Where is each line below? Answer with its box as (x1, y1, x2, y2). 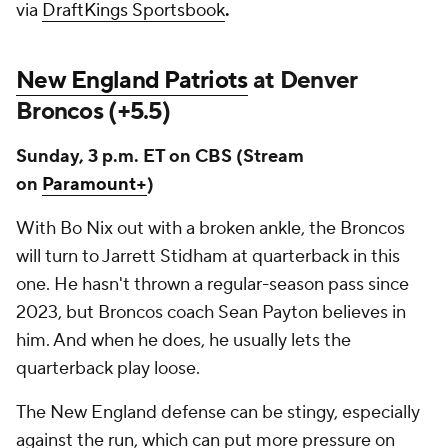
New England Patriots (16, 65, 248, 97)
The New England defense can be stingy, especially (16, 401, 420, 425)
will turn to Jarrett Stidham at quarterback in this (16, 245, 400, 269)
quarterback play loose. (16, 357, 200, 381)
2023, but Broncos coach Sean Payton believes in (16, 301, 406, 325)
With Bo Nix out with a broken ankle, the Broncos (16, 217, 405, 241)
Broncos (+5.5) (16, 96, 170, 128)
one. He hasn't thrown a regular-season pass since (16, 273, 409, 297)
